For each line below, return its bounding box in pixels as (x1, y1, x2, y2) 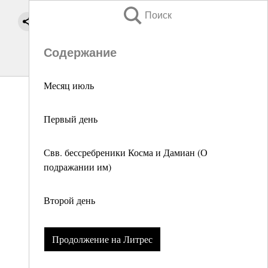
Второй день (44, 194, 95, 206)
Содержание (44, 46, 117, 59)
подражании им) (44, 160, 111, 173)
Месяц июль (44, 79, 94, 92)
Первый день (44, 112, 98, 125)
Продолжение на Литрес (51, 233, 153, 246)
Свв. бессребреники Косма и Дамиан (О (44, 146, 208, 159)
